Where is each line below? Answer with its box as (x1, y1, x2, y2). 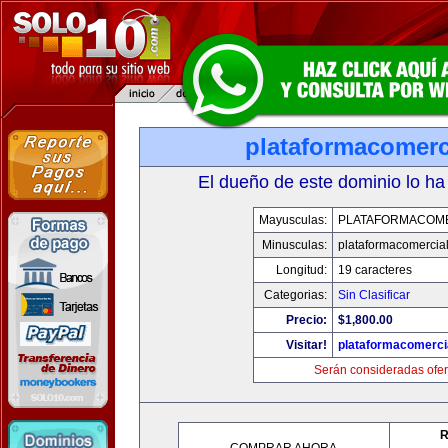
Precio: (285, 313, 327, 327)
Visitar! (285, 338, 327, 352)
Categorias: (263, 288, 327, 302)
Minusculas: (261, 238, 327, 252)
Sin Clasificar (337, 288, 410, 302)
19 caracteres (337, 263, 412, 277)
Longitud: (275, 263, 327, 277)
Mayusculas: (258, 213, 327, 227)
